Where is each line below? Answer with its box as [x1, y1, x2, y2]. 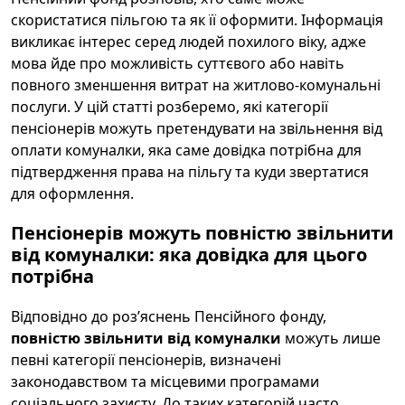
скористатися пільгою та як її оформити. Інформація [11, 10, 383, 30]
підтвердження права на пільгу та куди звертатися [11, 162, 369, 182]
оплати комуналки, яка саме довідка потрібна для [11, 140, 362, 160]
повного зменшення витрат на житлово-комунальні [11, 75, 381, 95]
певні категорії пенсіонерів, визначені [11, 350, 281, 370]
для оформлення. [11, 184, 134, 203]
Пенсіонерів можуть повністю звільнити [11, 221, 393, 245]
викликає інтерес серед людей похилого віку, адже [11, 32, 366, 52]
